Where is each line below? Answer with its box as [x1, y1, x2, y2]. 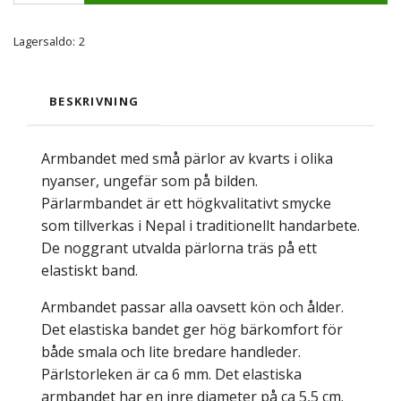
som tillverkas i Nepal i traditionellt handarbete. [41, 216, 360, 236]
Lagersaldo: [13, 33, 75, 50]
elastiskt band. [41, 260, 138, 281]
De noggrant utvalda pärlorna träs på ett [41, 238, 317, 259]
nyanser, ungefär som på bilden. [41, 171, 258, 192]
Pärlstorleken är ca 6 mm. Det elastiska [41, 364, 302, 385]
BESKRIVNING [49, 93, 140, 110]
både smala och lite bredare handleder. [41, 342, 301, 363]
